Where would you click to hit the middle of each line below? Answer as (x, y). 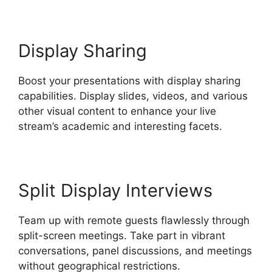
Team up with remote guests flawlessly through (134, 220)
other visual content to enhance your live (117, 111)
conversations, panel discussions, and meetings (135, 250)
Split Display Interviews (115, 190)
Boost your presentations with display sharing (129, 80)
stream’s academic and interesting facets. (120, 126)
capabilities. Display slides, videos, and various (133, 96)
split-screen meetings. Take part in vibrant (122, 235)
